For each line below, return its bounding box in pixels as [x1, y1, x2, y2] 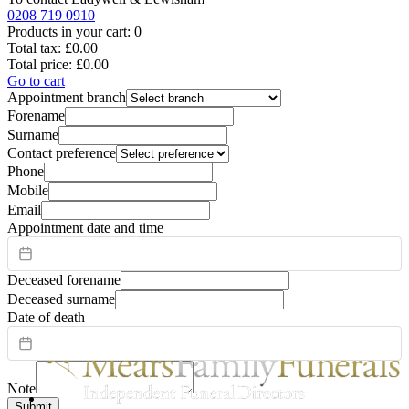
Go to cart [7, 72, 65, 89]
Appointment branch [7, 89, 126, 105]
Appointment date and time [7, 219, 163, 236]
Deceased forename [7, 271, 121, 288]
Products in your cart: [7, 23, 131, 39]
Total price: [7, 56, 72, 72]
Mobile [7, 182, 48, 198]
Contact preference [7, 144, 116, 161]
